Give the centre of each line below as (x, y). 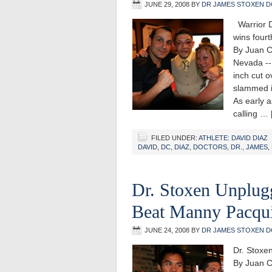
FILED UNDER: (175, 138)
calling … (252, 114)
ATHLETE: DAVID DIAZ (233, 138)
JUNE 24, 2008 (167, 230)
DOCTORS (210, 147)
